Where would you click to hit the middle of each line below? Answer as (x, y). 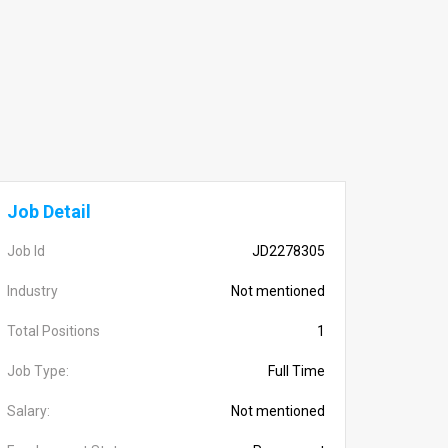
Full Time (296, 371)
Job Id (26, 251)
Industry (32, 291)
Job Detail (49, 211)
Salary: (28, 411)
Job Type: (38, 371)
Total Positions (53, 331)
